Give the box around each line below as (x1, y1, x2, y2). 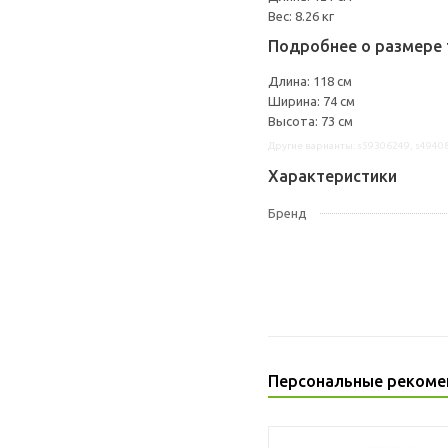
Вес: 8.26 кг (268, 9, 334, 23)
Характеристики (268, 167, 397, 185)
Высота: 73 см (268, 114, 353, 128)
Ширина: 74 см (268, 94, 355, 108)
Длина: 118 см (268, 74, 352, 88)
